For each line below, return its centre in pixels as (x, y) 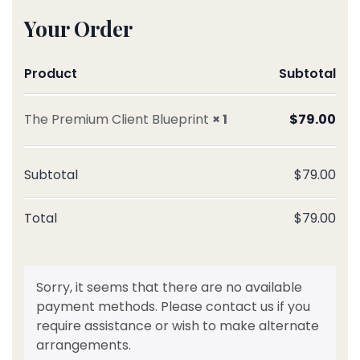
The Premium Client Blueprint (118, 119)
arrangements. (84, 345)
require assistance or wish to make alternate (178, 326)
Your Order (78, 29)
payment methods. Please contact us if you (173, 307)
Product (51, 74)
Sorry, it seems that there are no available (169, 287)
